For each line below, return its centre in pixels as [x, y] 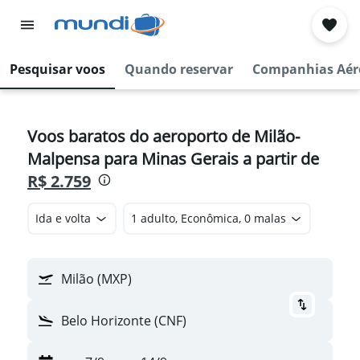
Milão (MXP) [96, 279]
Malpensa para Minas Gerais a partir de [173, 159]
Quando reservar [179, 69]
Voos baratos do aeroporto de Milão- [164, 136]
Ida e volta [63, 218]
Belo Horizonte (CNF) [124, 321]
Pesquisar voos [57, 69]
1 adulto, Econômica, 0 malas [208, 218]
